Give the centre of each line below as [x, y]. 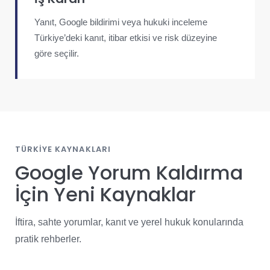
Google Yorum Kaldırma [129, 173]
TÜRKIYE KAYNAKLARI [63, 149]
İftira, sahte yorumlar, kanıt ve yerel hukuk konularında [129, 222]
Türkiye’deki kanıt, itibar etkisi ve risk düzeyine [126, 38]
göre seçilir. [57, 54]
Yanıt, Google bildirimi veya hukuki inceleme [121, 22]
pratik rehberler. [48, 239]
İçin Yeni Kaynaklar [105, 194]
